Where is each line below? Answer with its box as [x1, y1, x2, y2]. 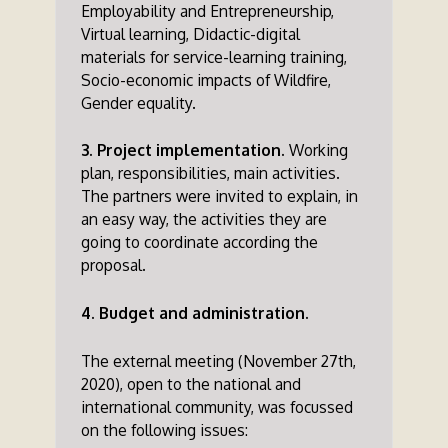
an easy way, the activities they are [81, 209, 328, 230]
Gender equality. [81, 92, 197, 113]
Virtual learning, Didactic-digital [81, 23, 301, 44]
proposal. [81, 255, 147, 276]
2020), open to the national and [81, 373, 302, 394]
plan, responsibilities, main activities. [81, 163, 341, 184]
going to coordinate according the [81, 232, 319, 253]
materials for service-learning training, [81, 46, 348, 67]
